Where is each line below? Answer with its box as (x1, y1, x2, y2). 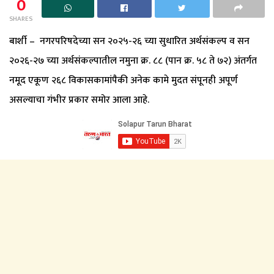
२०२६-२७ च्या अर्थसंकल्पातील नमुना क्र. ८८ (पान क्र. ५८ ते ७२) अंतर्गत (9, 52, 257, 69)
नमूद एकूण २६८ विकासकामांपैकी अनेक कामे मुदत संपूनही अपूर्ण (9, 72, 238, 89)
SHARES (9, 13, 32, 24)
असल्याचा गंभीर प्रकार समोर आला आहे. (9, 91, 149, 108)
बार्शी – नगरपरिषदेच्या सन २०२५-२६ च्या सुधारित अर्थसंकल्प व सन (9, 32, 250, 50)
